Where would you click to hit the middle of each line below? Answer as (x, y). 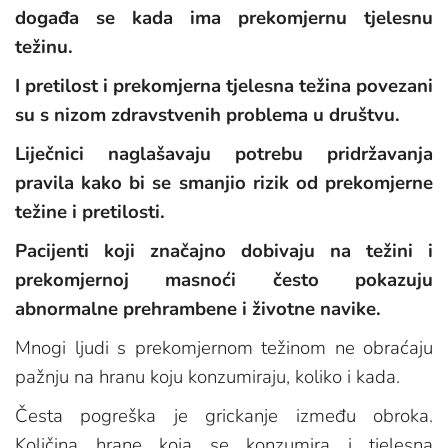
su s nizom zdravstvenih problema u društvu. (207, 115)
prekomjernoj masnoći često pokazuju (224, 280)
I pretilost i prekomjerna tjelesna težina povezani (224, 86)
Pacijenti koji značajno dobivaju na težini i (224, 251)
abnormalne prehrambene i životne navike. (198, 309)
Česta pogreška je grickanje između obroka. (224, 416)
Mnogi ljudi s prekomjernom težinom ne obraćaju (224, 348)
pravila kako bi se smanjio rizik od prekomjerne (224, 183)
